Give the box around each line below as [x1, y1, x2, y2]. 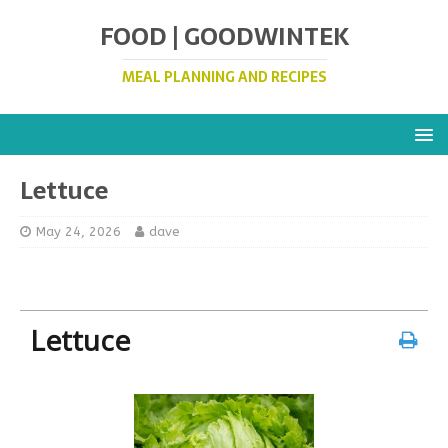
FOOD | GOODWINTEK [99, 17, 349, 56]
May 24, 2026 [36, 224, 121, 239]
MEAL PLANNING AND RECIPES [121, 66, 327, 88]
